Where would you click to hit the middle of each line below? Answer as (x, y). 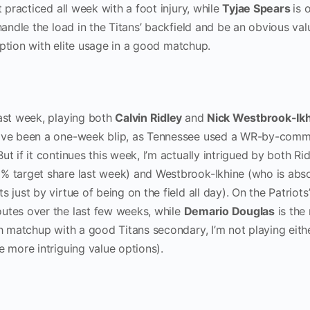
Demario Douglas (229, 211)
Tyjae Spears (258, 8)
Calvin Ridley (150, 118)
